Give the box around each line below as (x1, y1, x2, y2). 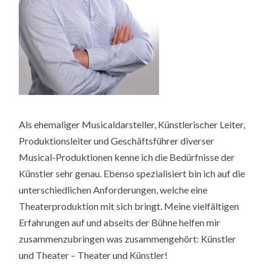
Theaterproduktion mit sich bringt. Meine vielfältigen (19, 200, 240, 212)
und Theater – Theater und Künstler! (19, 249, 168, 261)
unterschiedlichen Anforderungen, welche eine (19, 183, 208, 195)
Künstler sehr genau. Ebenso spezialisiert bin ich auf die (19, 167, 246, 179)
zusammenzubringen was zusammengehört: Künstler (19, 232, 237, 244)
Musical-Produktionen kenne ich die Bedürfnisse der (19, 151, 235, 163)
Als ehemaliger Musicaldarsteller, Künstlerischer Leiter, (19, 118, 246, 130)
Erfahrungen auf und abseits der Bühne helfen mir (19, 216, 221, 228)
